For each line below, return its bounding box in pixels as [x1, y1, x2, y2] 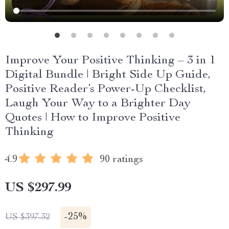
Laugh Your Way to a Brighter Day [5, 98, 191, 110]
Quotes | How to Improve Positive [5, 112, 180, 124]
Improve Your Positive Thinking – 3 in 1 [5, 55, 216, 67]
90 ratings [100, 155, 143, 165]
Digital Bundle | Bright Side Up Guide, [5, 69, 211, 81]
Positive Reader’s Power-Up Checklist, [5, 83, 206, 96]
